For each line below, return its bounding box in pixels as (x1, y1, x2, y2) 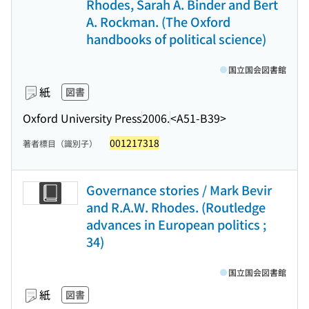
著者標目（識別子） (23, 137, 97, 149)
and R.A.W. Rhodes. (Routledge (86, 198, 266, 216)
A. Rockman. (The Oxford (86, 12, 230, 30)
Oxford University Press (23, 109, 141, 126)
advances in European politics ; (86, 215, 266, 233)
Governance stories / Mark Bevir (86, 181, 272, 199)
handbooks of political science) (86, 30, 266, 48)
